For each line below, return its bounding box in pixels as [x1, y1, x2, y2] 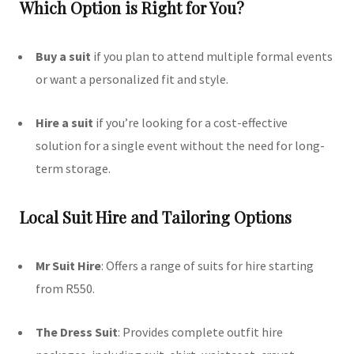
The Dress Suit [36, 324, 118, 341]
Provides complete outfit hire [122, 324, 283, 341]
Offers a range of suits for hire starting [106, 258, 314, 274]
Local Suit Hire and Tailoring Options [20, 206, 292, 228]
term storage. [36, 160, 111, 177]
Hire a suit [36, 115, 93, 131]
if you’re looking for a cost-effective [93, 115, 288, 131]
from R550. [36, 281, 95, 297]
